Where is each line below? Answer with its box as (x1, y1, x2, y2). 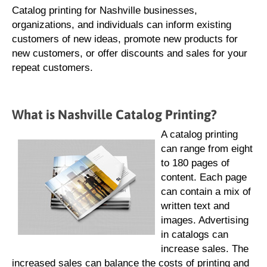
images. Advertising (161, 215, 249, 226)
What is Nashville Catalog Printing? (12, 107, 217, 122)
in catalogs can (161, 229, 228, 240)
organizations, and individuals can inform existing (12, 19, 231, 30)
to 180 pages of (161, 157, 229, 169)
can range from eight (161, 143, 253, 154)
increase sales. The (161, 243, 249, 254)
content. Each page (161, 172, 247, 183)
